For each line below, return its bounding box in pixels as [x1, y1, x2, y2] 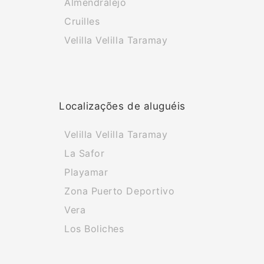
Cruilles [64, 15, 100, 27]
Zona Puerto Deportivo [64, 185, 175, 197]
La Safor [64, 147, 105, 159]
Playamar [64, 166, 108, 178]
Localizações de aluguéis [59, 100, 186, 112]
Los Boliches [64, 223, 124, 235]
